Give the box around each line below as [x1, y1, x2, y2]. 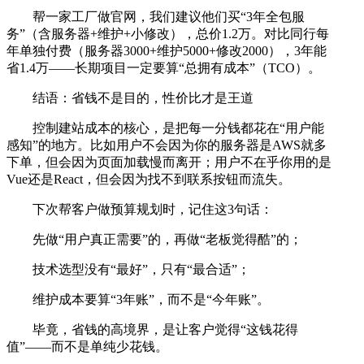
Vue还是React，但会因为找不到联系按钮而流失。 [6, 172, 291, 187]
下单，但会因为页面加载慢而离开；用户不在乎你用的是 [6, 155, 331, 170]
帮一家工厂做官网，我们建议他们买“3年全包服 [32, 10, 305, 24]
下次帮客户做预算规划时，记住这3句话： [32, 202, 273, 217]
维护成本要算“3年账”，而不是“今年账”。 [32, 292, 270, 307]
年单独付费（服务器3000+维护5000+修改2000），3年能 [6, 44, 327, 58]
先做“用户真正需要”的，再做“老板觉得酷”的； [32, 232, 302, 247]
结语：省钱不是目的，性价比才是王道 [32, 91, 253, 106]
